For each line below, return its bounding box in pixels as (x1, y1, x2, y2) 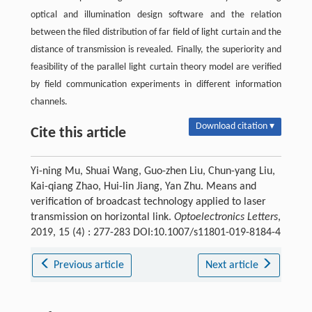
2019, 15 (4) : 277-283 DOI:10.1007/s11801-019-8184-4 (30, 227, 281, 239)
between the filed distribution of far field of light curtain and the (30, 27, 282, 38)
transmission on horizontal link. (30, 212, 174, 224)
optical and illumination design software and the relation (30, 10, 282, 21)
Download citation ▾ (196, 121, 275, 132)
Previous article (54, 260, 125, 272)
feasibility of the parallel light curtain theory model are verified (30, 62, 282, 73)
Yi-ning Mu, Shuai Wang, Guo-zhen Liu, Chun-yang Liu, (30, 166, 275, 178)
